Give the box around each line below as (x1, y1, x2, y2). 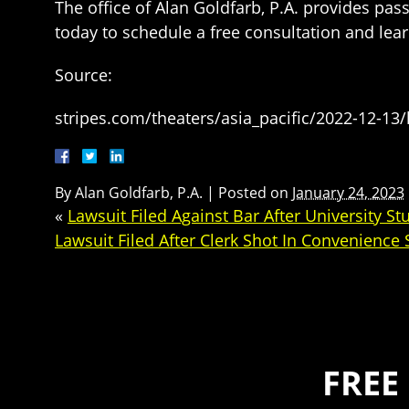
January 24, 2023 (292, 183, 404, 204)
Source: (55, 64, 112, 87)
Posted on (218, 183, 292, 204)
